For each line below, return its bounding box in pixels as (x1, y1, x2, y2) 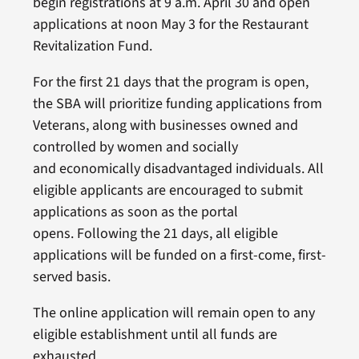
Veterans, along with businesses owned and (32, 115, 298, 135)
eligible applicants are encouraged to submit (32, 179, 303, 200)
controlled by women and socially (32, 136, 238, 157)
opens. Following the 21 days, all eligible (32, 223, 278, 244)
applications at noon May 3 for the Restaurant (32, 14, 309, 34)
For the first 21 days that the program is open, (32, 71, 309, 92)
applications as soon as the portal (32, 201, 238, 222)
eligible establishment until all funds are (32, 324, 277, 345)
